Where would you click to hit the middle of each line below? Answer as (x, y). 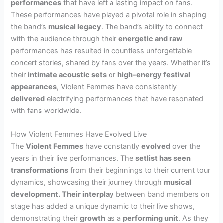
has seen (174, 158)
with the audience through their (65, 39)
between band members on (162, 194)
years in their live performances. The (73, 158)
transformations (40, 170)
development (35, 194)
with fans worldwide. (46, 111)
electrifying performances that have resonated (124, 99)
